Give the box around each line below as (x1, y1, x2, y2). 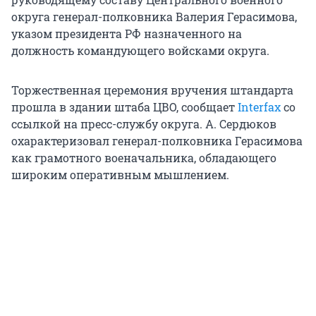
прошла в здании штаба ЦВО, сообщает (11, 99, 238, 115)
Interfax (238, 99, 281, 115)
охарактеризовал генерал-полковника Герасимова (11, 133, 303, 149)
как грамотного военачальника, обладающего (11, 150, 276, 166)
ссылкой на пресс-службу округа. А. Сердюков (11, 116, 276, 132)
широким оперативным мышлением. (11, 167, 229, 183)
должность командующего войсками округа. (11, 43, 269, 59)
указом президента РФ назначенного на (11, 26, 242, 42)
